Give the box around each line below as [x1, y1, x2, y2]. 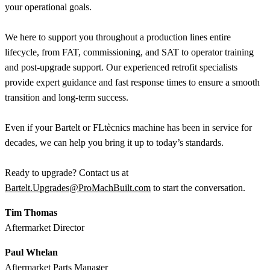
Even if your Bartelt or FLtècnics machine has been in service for [5, 122, 252, 133]
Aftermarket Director [5, 222, 84, 233]
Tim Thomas [5, 207, 57, 218]
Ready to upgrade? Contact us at [5, 168, 128, 178]
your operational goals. [5, 2, 92, 13]
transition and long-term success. [5, 92, 128, 103]
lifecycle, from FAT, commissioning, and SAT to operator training [5, 47, 254, 58]
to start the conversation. [151, 183, 245, 193]
